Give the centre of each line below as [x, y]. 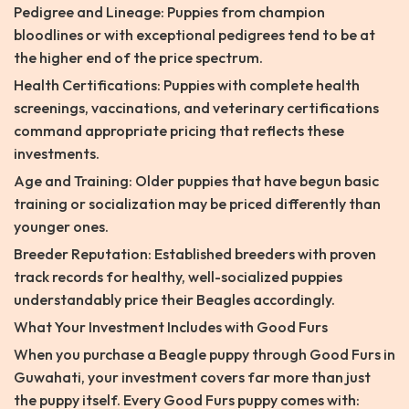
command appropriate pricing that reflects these [179, 131]
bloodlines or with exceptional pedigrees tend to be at [194, 35]
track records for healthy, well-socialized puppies [178, 277]
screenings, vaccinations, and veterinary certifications [196, 108]
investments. [57, 154]
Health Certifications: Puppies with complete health [187, 85]
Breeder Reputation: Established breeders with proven [195, 254]
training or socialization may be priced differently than [197, 204]
